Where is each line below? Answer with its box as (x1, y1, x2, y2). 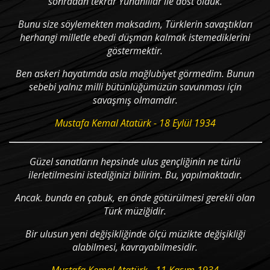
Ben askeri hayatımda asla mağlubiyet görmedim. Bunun (16, 67, 254, 80)
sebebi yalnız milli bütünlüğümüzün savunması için (28, 80, 242, 93)
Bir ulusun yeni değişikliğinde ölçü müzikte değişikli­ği (25, 227, 245, 240)
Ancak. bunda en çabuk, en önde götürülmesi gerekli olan (15, 191, 255, 204)
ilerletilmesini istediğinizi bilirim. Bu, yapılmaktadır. (28, 168, 242, 181)
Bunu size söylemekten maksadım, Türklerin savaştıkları (17, 17, 253, 31)
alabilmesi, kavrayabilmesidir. (72, 240, 198, 254)
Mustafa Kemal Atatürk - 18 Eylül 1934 (54, 116, 216, 130)
